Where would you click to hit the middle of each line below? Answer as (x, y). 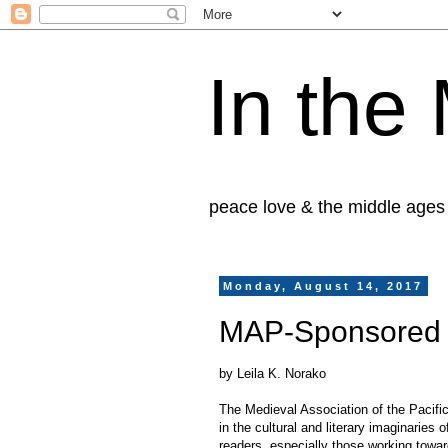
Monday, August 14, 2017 (323, 286)
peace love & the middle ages (327, 207)
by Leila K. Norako (272, 373)
